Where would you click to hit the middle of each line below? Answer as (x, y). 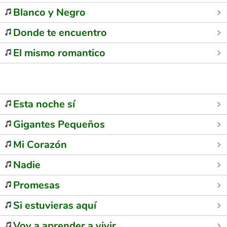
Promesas (36, 185)
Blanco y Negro (49, 12)
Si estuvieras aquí (55, 205)
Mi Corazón (40, 145)
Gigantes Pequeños (59, 124)
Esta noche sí (44, 104)
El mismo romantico (59, 53)
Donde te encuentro (60, 33)
